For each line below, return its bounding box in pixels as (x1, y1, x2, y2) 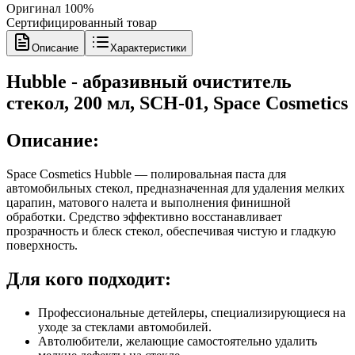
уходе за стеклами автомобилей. (38, 320, 212, 334)
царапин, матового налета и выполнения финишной (6, 196, 291, 210)
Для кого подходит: (6, 269, 171, 290)
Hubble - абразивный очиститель (6, 71, 292, 93)
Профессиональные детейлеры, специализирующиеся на (38, 306, 345, 320)
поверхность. (6, 239, 78, 253)
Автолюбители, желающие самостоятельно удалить (38, 334, 317, 349)
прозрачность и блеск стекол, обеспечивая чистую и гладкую (6, 224, 336, 239)
